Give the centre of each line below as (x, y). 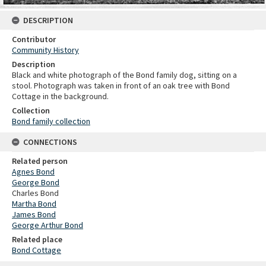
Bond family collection (51, 121)
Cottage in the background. (60, 96)
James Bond (34, 215)
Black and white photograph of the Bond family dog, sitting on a (124, 75)
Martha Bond (34, 204)
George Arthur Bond (47, 225)
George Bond (36, 183)
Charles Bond (35, 193)
